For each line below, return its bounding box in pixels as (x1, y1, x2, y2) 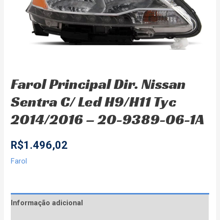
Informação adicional (11, 198, 83, 208)
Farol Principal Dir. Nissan (11, 75, 186, 94)
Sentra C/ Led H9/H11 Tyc (11, 92, 177, 111)
